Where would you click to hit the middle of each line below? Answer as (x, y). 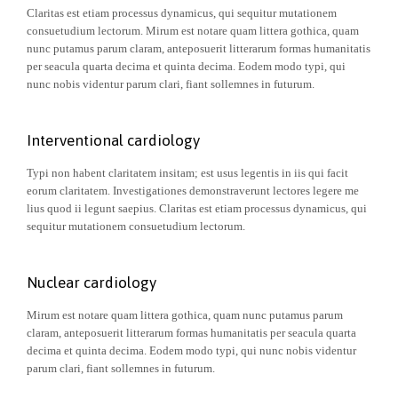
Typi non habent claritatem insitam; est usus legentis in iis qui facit (187, 172)
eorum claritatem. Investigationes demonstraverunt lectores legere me (193, 190)
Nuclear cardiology (92, 283)
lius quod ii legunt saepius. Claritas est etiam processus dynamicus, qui (197, 208)
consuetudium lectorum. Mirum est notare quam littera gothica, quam (193, 30)
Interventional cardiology (113, 141)
